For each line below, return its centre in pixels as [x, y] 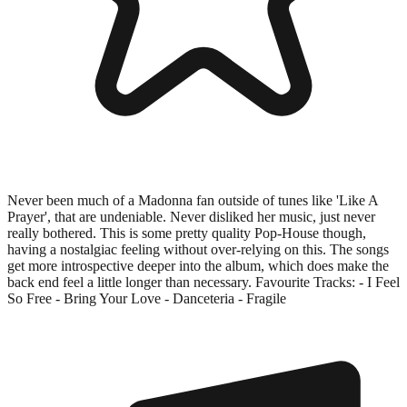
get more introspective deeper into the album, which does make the [198, 265]
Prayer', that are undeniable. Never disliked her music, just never [191, 216]
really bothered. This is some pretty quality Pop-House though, [187, 233]
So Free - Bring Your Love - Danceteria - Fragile [147, 298]
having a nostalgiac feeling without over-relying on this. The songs [198, 249]
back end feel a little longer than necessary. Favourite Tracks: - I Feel [203, 282]
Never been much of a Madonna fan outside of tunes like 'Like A [193, 200]
